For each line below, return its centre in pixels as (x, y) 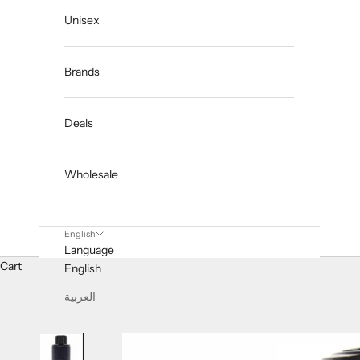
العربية (80, 297)
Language (89, 250)
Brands (82, 72)
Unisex (82, 20)
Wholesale (91, 175)
